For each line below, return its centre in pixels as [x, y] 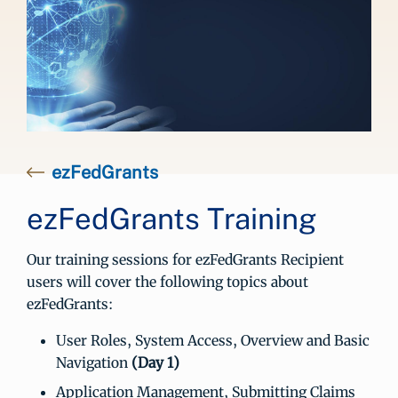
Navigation [93, 363]
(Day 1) [155, 363]
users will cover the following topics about [167, 282]
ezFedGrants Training [172, 219]
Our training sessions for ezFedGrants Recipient [185, 260]
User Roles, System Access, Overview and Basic [212, 341]
